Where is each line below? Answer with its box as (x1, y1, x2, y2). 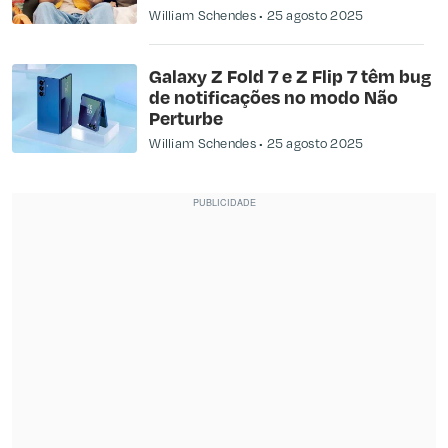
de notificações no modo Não (149, 85, 399, 109)
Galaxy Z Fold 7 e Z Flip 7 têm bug (149, 64, 432, 88)
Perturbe (149, 106, 224, 130)
